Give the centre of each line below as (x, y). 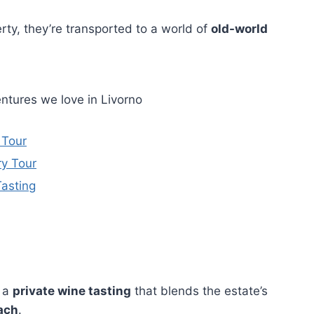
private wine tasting (72, 291)
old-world (239, 29)
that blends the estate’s (199, 291)
